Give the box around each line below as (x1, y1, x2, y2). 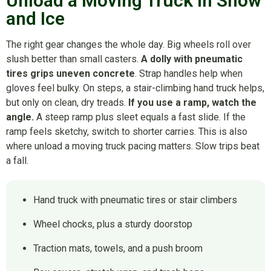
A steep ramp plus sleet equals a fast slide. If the (36, 111, 246, 123)
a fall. (6, 155, 28, 167)
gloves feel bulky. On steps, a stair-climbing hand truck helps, (6, 82, 264, 94)
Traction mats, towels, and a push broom (33, 243, 203, 255)
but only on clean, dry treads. (6, 97, 128, 109)
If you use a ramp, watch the (128, 97, 256, 109)
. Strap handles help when (135, 68, 243, 80)
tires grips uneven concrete (6, 68, 135, 80)
